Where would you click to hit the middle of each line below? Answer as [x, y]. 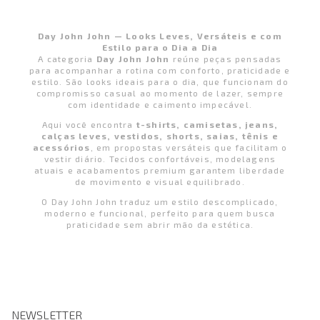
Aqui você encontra [89, 124]
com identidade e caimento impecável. [160, 104]
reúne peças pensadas [226, 58]
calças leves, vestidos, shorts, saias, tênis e [160, 135]
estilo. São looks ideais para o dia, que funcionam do [160, 81]
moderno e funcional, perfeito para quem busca [160, 212]
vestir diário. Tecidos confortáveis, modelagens [160, 158]
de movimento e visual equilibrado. [160, 181]
